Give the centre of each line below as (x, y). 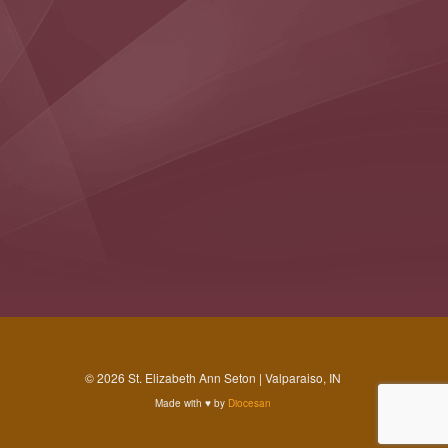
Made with (180, 402)
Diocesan (250, 402)
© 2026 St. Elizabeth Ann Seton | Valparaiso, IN (213, 377)
